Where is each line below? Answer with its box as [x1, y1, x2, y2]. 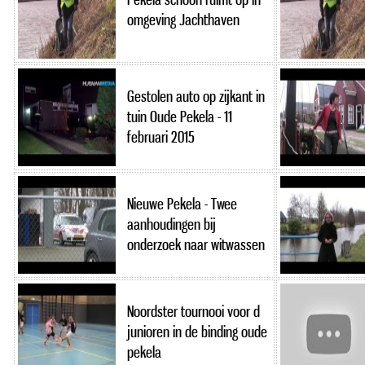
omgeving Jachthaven [127, 10, 240, 29]
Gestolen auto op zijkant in [127, 86, 265, 106]
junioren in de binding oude [127, 322, 267, 341]
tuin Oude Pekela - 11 [127, 107, 232, 126]
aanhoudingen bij [127, 214, 216, 234]
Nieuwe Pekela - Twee [127, 194, 237, 213]
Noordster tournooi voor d [127, 301, 260, 321]
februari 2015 [127, 127, 195, 147]
